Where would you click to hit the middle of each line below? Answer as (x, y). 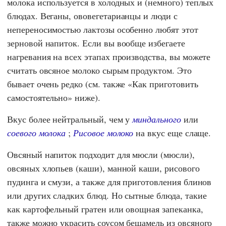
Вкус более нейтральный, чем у (70, 119)
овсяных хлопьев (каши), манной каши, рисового (103, 168)
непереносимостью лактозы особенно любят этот (103, 29)
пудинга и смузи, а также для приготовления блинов (109, 181)
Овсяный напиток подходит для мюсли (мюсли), (101, 154)
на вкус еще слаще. (172, 132)
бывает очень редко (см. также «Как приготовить (103, 83)
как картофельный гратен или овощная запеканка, (105, 209)
